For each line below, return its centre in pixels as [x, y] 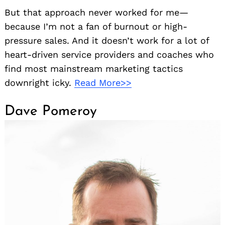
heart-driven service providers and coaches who [109, 55]
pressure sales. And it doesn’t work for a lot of [107, 41]
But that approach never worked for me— [96, 13]
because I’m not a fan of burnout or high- [96, 27]
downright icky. [39, 83]
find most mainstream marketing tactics [94, 69]
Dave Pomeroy [51, 112]
